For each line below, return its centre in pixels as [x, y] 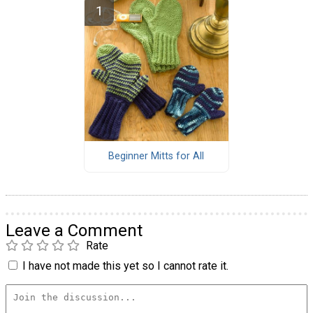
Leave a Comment [74, 230]
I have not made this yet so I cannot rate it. [125, 265]
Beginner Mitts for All [156, 156]
